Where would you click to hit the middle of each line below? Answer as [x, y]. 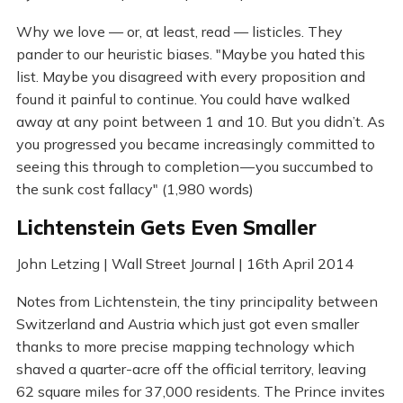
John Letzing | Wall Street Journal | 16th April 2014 [184, 263]
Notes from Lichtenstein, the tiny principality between [197, 302]
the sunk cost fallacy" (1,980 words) [134, 188]
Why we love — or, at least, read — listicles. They [179, 31]
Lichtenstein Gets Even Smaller [166, 227]
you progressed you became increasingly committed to [195, 143]
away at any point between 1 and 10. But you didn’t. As [200, 121]
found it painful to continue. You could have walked [183, 99]
